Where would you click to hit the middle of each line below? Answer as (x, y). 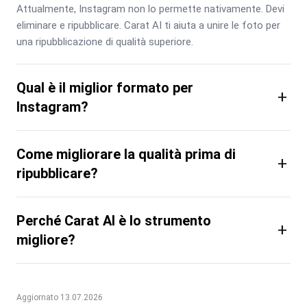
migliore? (46, 240)
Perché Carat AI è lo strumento (114, 220)
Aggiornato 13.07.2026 (60, 297)
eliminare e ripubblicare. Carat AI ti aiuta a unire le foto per (148, 25)
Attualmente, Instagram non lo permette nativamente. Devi (150, 9)
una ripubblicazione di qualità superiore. (105, 41)
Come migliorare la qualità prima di (126, 154)
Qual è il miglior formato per (105, 87)
